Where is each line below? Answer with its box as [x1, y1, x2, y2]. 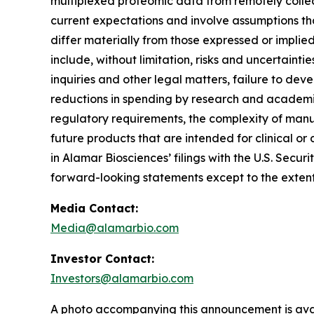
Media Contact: [50, 200, 138, 215]
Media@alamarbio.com [50, 220, 179, 235]
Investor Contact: [50, 251, 154, 266]
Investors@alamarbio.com [50, 271, 193, 285]
